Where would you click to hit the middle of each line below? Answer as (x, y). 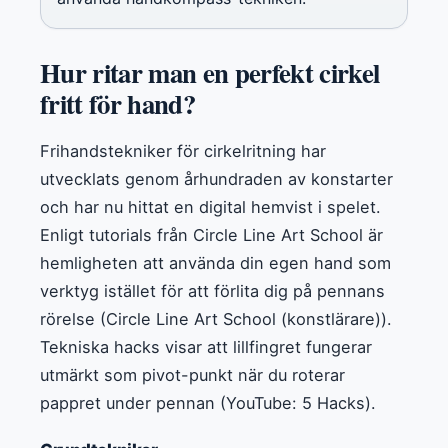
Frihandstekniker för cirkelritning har (183, 150)
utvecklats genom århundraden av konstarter (216, 178)
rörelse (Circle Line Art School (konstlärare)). (216, 318)
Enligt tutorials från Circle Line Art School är (211, 234)
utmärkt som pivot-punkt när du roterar (192, 374)
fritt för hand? (117, 103)
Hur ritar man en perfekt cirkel (210, 72)
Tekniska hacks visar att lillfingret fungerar (206, 346)
